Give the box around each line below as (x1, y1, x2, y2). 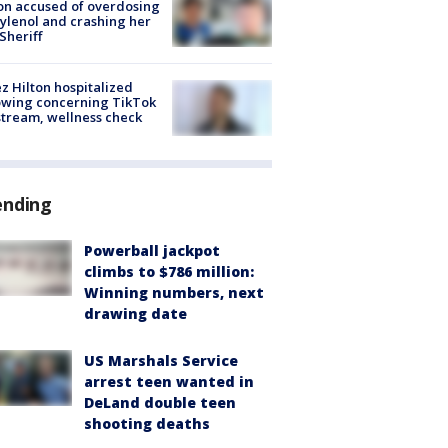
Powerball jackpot (84, 240, 220, 260)
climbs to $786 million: (84, 261, 254, 281)
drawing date (84, 303, 187, 323)
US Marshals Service (84, 350, 238, 370)
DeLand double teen (84, 392, 236, 412)
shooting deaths (84, 413, 210, 433)
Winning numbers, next (84, 282, 264, 302)
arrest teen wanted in (84, 371, 254, 391)
